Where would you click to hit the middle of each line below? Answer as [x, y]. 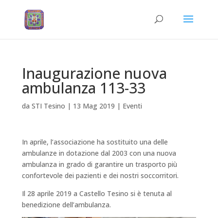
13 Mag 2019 [94, 106]
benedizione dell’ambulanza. [66, 205]
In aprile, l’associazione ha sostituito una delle [95, 142]
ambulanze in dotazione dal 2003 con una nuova [99, 153]
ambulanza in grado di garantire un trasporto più [99, 164]
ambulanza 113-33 [83, 88]
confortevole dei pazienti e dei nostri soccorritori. [100, 175]
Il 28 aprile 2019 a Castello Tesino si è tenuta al [97, 193]
